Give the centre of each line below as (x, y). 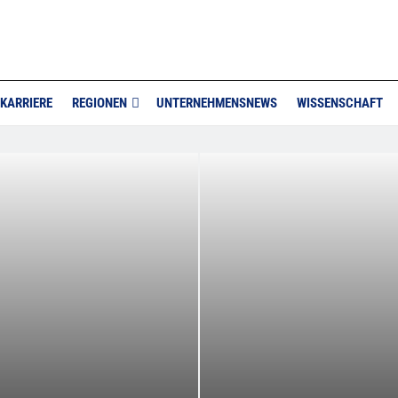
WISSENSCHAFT (340, 103)
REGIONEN (99, 103)
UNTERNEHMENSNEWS (217, 103)
